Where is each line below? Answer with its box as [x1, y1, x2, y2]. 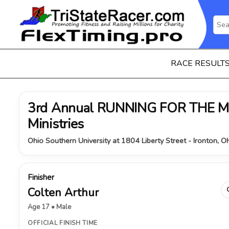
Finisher [28, 172, 54, 182]
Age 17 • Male [28, 202, 71, 212]
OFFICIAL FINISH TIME [28, 219, 98, 227]
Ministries [28, 115, 84, 133]
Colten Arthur [28, 185, 99, 200]
